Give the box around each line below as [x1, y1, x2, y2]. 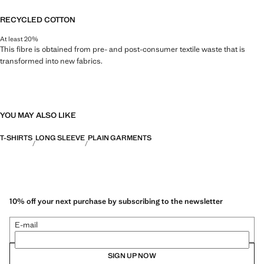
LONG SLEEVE [35, 133, 85, 143]
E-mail [15, 220, 38, 230]
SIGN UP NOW [108, 251, 156, 261]
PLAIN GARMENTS [88, 133, 151, 143]
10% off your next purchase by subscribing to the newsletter [9, 196, 223, 207]
